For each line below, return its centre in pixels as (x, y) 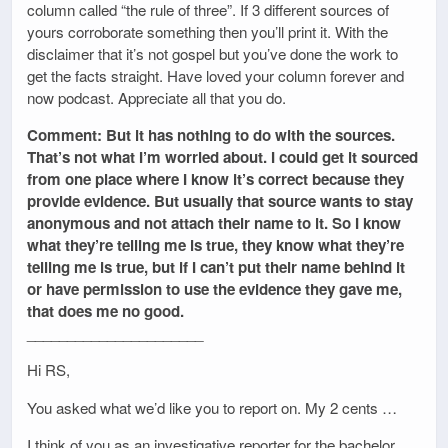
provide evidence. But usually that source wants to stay (220, 201)
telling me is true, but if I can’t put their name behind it (216, 267)
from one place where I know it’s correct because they (215, 179)
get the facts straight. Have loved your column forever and (215, 75)
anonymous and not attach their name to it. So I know (214, 223)
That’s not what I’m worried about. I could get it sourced (222, 157)
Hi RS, (48, 370)
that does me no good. (105, 311)
